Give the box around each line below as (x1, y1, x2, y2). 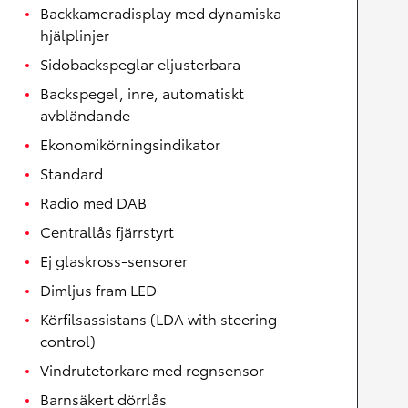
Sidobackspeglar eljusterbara (40, 53, 240, 75)
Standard (40, 162, 103, 184)
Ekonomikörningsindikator (40, 133, 220, 155)
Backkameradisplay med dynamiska (40, 2, 281, 24)
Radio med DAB (40, 191, 147, 213)
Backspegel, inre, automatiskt (40, 82, 244, 104)
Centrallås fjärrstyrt (40, 220, 174, 242)
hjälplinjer (40, 24, 109, 46)
